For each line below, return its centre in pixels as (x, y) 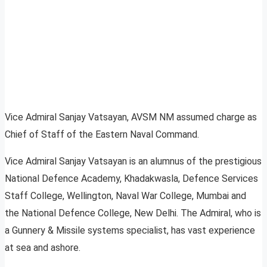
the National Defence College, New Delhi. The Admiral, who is (133, 213)
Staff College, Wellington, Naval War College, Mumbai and (125, 196)
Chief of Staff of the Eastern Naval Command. (102, 135)
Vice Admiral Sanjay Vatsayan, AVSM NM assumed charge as (131, 117)
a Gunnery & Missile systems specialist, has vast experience (130, 231)
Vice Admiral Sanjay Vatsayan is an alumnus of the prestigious (133, 162)
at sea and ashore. (43, 248)
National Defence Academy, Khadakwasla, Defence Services (131, 179)
